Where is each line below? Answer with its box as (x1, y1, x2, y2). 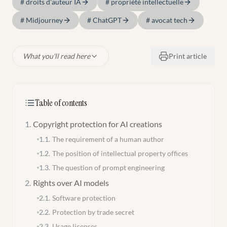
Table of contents (35, 97, 87, 109)
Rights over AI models (33, 178, 109, 187)
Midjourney (26, 16, 63, 24)
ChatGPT (93, 16, 122, 24)
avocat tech (152, 16, 187, 24)
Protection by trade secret (52, 208, 134, 216)
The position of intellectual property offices (52, 149, 188, 158)
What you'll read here (23, 52, 90, 60)
